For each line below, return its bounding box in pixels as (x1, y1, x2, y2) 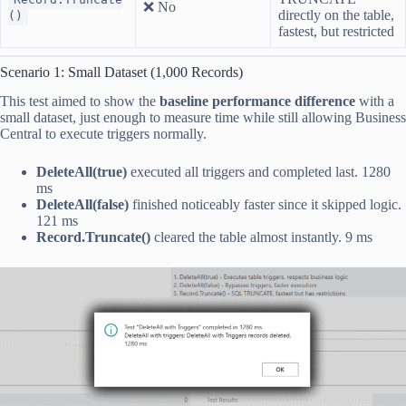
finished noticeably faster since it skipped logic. (129, 197, 401, 213)
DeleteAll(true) (36, 164, 127, 180)
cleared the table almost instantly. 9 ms (150, 229, 372, 246)
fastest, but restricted (278, 23, 394, 39)
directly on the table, (278, 6, 394, 23)
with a (355, 93, 394, 110)
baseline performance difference (159, 93, 355, 110)
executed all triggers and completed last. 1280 (127, 164, 391, 180)
